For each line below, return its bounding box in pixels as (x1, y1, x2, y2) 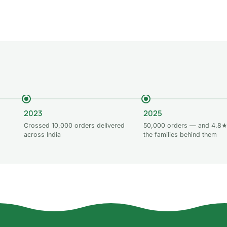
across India (24, 130, 61, 138)
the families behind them (143, 130, 217, 138)
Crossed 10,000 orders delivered (24, 121, 125, 129)
